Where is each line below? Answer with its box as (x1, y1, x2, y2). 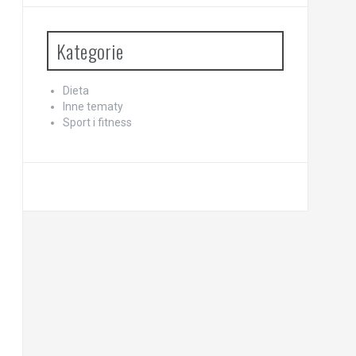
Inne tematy (62, 100, 123, 114)
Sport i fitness (62, 116, 132, 130)
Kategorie (56, 37, 123, 66)
